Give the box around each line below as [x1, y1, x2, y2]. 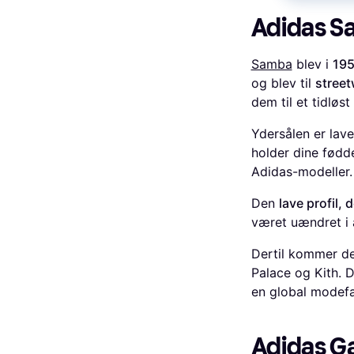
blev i [292, 56, 333, 72]
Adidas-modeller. [250, 164, 352, 179]
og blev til [250, 75, 315, 91]
